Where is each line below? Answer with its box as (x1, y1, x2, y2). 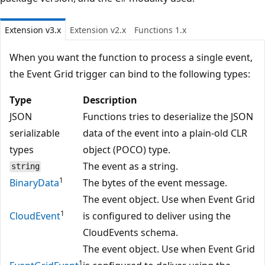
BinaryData (9, 176, 59, 189)
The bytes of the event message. (83, 176, 227, 189)
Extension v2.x (70, 24, 126, 35)
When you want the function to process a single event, (9, 50, 253, 64)
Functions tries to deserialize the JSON (83, 109, 253, 123)
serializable (9, 126, 60, 140)
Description (83, 93, 137, 106)
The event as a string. (83, 159, 178, 173)
